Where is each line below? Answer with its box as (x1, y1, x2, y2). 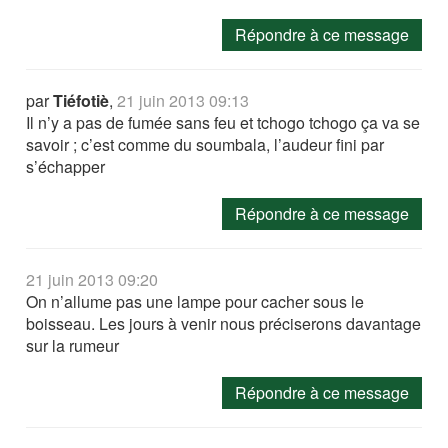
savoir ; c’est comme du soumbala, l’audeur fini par (26, 132, 385, 156)
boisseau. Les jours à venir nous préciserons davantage (26, 311, 422, 335)
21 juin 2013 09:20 (26, 267, 159, 291)
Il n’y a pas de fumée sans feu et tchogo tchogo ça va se (26, 110, 421, 134)
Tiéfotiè (53, 88, 110, 112)
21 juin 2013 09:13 (117, 88, 250, 112)
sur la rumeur (26, 333, 120, 357)
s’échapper (26, 154, 106, 178)
